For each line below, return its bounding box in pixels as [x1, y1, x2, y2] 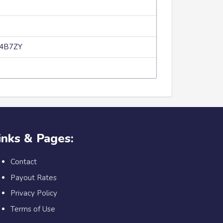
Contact [10, 157, 37, 167]
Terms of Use [10, 204, 55, 214]
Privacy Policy [10, 188, 57, 198]
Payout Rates [10, 172, 57, 183]
